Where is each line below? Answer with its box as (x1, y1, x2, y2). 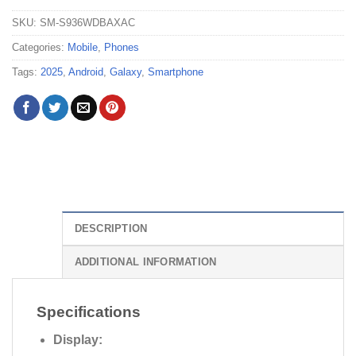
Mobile (68, 41, 98, 54)
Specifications (37, 304, 141, 321)
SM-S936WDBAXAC (40, 17, 135, 29)
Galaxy (110, 66, 141, 79)
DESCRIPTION (74, 222, 148, 235)
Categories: (12, 41, 68, 54)
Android (68, 66, 103, 79)
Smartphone (148, 66, 203, 79)
